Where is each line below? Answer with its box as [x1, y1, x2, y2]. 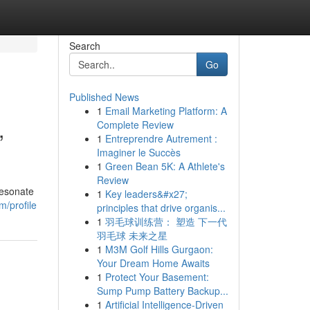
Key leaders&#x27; [104, 187, 188, 201]
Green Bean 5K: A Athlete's [104, 159, 225, 173]
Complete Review [96, 118, 174, 131]
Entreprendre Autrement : [104, 131, 217, 145]
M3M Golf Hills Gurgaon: [104, 242, 213, 256]
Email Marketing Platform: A [104, 104, 227, 118]
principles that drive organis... [96, 201, 226, 215]
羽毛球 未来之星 [96, 228, 167, 242]
